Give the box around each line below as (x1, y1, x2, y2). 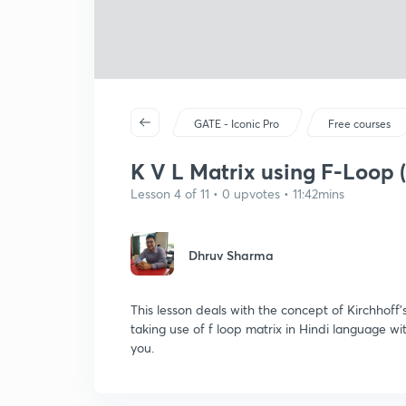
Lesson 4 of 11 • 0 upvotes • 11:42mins (130, 185, 344, 202)
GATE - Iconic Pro (194, 117, 280, 130)
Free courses (328, 117, 391, 130)
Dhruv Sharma (188, 246, 274, 264)
